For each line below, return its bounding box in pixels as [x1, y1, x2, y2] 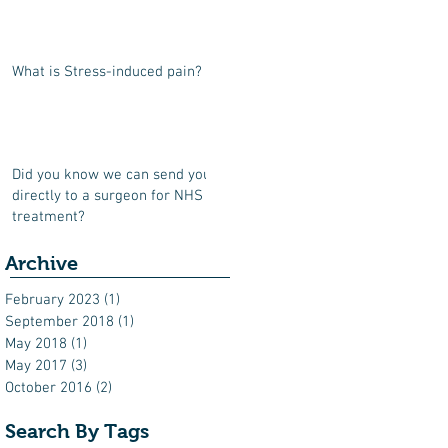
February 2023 [5, 291, 100, 309]
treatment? [12, 208, 85, 226]
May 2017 [5, 357, 67, 375]
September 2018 [5, 313, 114, 331]
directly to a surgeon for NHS [12, 187, 203, 205]
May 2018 [5, 335, 67, 353]
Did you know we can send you [12, 166, 211, 184]
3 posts [87, 357, 134, 375]
